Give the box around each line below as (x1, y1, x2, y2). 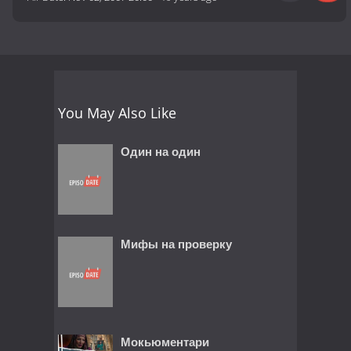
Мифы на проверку (121, 235, 232, 251)
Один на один (121, 143, 201, 159)
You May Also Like (58, 103, 176, 122)
